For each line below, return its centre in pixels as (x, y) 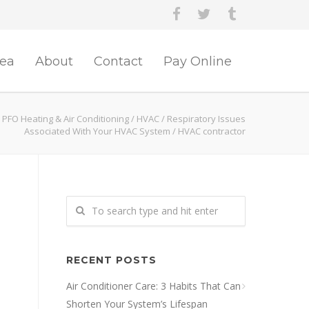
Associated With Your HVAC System (97, 131)
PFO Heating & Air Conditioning (66, 119)
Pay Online (198, 61)
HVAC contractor (212, 131)
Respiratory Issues (206, 119)
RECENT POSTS (111, 260)
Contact (118, 61)
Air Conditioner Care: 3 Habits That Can (153, 286)
